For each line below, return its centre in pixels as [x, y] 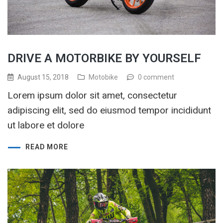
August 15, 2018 [43, 77]
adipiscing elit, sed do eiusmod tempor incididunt [109, 111]
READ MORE [47, 147]
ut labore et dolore [46, 125]
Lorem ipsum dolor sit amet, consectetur [92, 96]
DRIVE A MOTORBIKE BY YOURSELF [104, 58]
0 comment [156, 77]
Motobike [103, 77]
